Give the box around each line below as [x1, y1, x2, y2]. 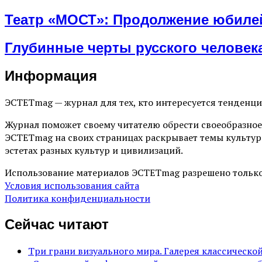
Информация [5, 68, 97, 84]
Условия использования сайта [5, 178, 139, 192]
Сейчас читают [5, 216, 109, 232]
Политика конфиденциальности [5, 191, 150, 205]
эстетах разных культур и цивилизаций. [5, 143, 183, 157]
